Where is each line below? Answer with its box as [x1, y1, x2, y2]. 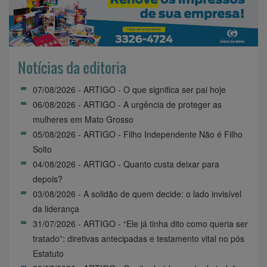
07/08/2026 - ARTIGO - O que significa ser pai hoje [33, 83, 226, 95]
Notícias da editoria [18, 56, 126, 78]
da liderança [33, 202, 79, 215]
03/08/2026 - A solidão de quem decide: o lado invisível [33, 187, 241, 200]
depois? [33, 172, 63, 185]
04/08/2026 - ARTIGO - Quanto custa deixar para [33, 157, 219, 170]
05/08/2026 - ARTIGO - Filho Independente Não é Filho [33, 128, 243, 140]
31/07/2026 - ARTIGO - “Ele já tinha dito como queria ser [33, 217, 248, 229]
